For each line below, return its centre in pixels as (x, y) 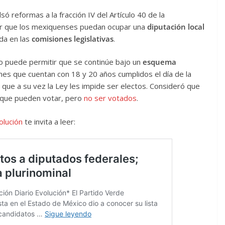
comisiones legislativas (72, 38)
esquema (159, 62)
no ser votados (110, 98)
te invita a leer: (49, 121)
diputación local (176, 26)
